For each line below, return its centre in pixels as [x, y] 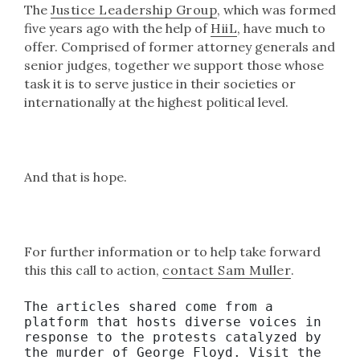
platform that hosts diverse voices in [173, 322]
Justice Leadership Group [134, 10]
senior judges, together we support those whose [174, 65]
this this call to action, [93, 270]
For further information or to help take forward [172, 252]
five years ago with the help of [117, 28]
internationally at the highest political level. [156, 102]
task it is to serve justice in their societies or [160, 84]
